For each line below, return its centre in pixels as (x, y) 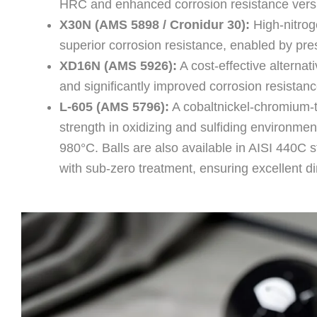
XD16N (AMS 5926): (118, 65)
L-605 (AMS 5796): (114, 106)
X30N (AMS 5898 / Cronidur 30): (155, 24)
